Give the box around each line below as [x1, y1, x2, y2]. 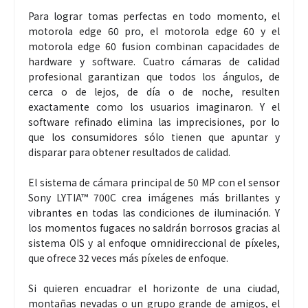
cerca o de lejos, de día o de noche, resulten [28, 85, 280, 99]
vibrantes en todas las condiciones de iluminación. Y [28, 206, 280, 220]
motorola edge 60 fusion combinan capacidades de [28, 39, 280, 54]
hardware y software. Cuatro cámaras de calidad [28, 54, 280, 69]
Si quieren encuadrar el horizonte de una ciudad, [28, 281, 280, 296]
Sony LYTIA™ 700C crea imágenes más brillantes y [28, 190, 280, 205]
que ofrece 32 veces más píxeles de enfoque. [28, 251, 228, 265]
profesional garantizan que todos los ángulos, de [28, 69, 280, 84]
